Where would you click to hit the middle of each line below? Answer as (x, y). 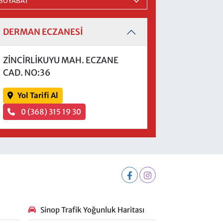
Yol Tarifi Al (38, 95)
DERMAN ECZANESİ (43, 32)
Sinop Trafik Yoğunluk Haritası (92, 210)
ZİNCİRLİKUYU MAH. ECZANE (60, 60)
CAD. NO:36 (26, 72)
